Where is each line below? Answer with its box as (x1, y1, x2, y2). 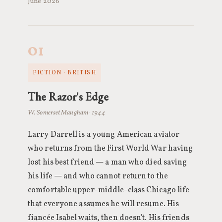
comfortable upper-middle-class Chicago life (28, 185, 190, 196)
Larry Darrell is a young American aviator (28, 129, 180, 140)
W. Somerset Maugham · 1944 (28, 108, 105, 117)
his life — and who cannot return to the (28, 171, 168, 182)
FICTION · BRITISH (33, 69, 97, 77)
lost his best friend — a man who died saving (28, 157, 187, 168)
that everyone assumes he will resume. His (28, 199, 179, 210)
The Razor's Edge (28, 89, 109, 104)
